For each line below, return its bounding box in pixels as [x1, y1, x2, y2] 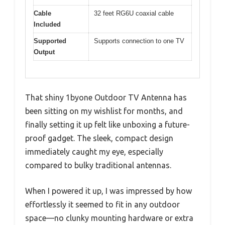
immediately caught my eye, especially [25, 147, 163, 157]
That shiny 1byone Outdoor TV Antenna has [25, 93, 187, 102]
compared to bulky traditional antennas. [25, 161, 171, 170]
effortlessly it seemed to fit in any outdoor [25, 200, 180, 209]
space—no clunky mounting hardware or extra [25, 213, 193, 223]
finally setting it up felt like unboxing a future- [25, 120, 190, 130]
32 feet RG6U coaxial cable [94, 9, 174, 17]
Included [34, 20, 61, 28]
